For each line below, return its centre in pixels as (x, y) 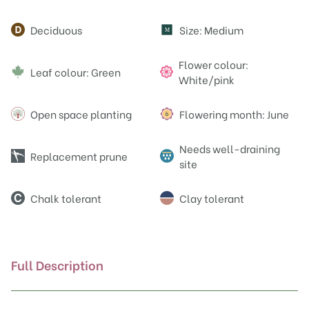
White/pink (206, 80)
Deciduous (56, 30)
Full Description (57, 265)
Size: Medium (211, 30)
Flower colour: (213, 64)
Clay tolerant (212, 198)
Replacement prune (79, 156)
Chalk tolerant (66, 198)
